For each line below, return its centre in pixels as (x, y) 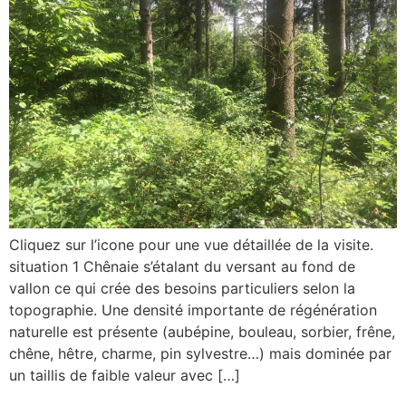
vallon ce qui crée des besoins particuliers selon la (182, 289)
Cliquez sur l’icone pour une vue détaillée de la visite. (191, 245)
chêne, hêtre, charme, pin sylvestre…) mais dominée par (200, 354)
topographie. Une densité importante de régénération (193, 310)
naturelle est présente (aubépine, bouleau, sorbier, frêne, (202, 332)
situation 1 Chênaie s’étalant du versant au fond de (182, 267)
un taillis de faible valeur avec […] (125, 376)
